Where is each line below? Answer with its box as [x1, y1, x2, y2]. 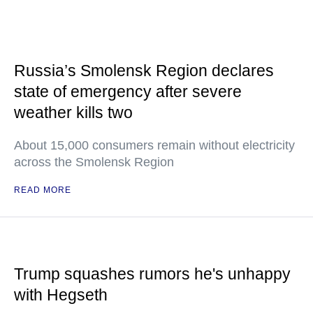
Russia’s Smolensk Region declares [14, 61, 274, 80]
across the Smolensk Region [14, 155, 174, 169]
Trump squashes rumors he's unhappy [14, 265, 291, 283]
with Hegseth [14, 286, 108, 304]
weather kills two [14, 103, 133, 122]
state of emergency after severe [14, 82, 242, 101]
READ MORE [14, 185, 71, 195]
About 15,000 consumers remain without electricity [14, 138, 295, 152]
